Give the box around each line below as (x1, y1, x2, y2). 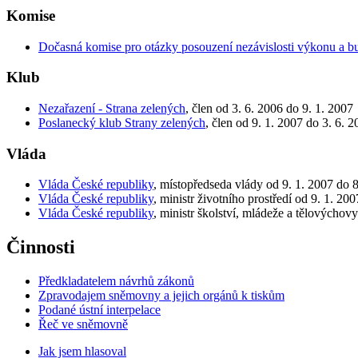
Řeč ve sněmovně (38, 317, 128, 332)
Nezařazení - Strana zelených (38, 101, 185, 116)
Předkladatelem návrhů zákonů (38, 274, 194, 288)
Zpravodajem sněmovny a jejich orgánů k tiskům (38, 288, 284, 303)
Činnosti (6, 237, 75, 258)
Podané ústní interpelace (38, 303, 161, 317)
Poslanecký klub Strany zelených (38, 116, 205, 130)
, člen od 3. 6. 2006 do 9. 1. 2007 (185, 101, 353, 116)
